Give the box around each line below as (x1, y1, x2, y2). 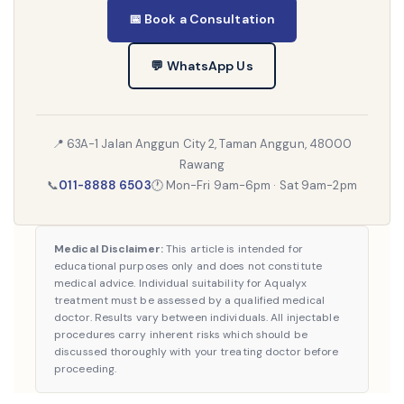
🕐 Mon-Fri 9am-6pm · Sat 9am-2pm (151, 178, 357, 193)
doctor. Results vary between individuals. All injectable (54, 310, 339, 325)
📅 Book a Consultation (128, 11, 276, 27)
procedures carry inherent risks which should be (54, 327, 308, 342)
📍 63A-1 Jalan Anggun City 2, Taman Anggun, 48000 (51, 136, 353, 151)
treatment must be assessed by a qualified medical (54, 293, 325, 308)
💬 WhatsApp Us (151, 57, 253, 74)
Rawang (179, 157, 225, 172)
